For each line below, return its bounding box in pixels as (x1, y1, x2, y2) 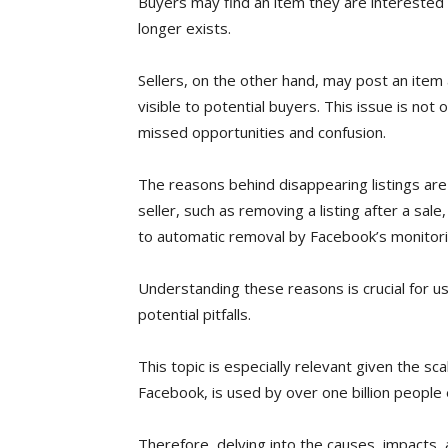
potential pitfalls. (138, 304, 251, 324)
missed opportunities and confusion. (138, 122, 386, 142)
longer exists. (138, 18, 231, 38)
